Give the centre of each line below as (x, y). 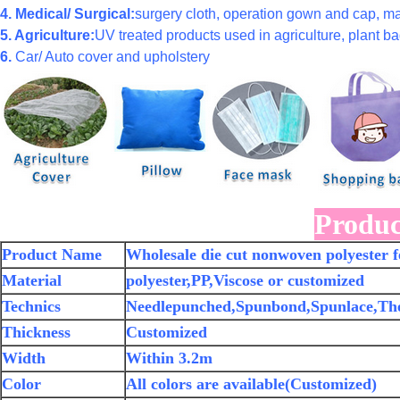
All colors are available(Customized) (251, 384)
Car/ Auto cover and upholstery (111, 57)
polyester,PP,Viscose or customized (245, 280)
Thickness (36, 332)
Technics (31, 306)
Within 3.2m (169, 358)
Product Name (52, 254)
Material (32, 280)
